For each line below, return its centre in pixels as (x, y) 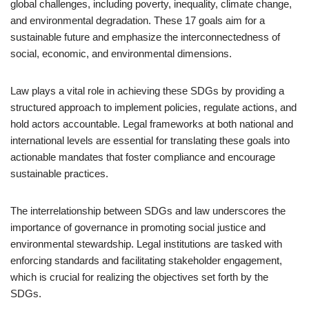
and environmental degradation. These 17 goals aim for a (138, 20)
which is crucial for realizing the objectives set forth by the (139, 277)
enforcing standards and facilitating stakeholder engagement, (146, 260)
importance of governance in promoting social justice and (138, 227)
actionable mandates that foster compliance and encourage (143, 157)
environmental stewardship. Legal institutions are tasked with (146, 244)
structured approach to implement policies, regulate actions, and (153, 107)
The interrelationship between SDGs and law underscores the (148, 211)
